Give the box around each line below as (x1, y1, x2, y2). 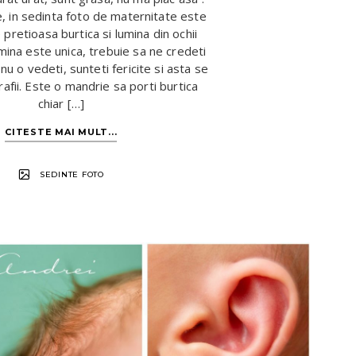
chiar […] (37, 95, 84, 111)
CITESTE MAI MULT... (5, 126, 118, 137)
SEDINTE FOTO (39, 168, 104, 180)
